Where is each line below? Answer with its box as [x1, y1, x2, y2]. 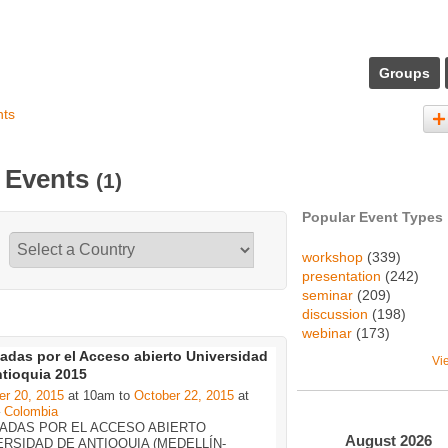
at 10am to [64, 388, 134, 404]
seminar [302, 287, 353, 303]
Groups [379, 65, 430, 81]
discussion [302, 306, 368, 322]
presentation [302, 268, 381, 284]
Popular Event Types [302, 209, 443, 225]
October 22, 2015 [134, 388, 234, 404]
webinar [302, 325, 352, 341]
